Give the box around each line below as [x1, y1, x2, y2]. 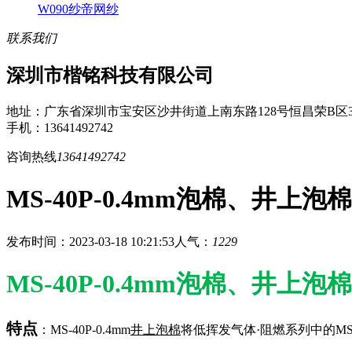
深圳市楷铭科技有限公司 [6, 64, 214, 86]
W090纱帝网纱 [38, 2, 119, 16]
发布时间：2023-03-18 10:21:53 [6, 234, 174, 248]
